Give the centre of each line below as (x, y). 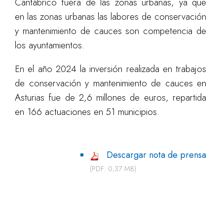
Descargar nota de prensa (156, 155)
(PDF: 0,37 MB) (113, 169)
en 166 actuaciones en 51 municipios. (87, 112)
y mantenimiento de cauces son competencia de (110, 31)
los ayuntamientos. (50, 45)
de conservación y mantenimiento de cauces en (110, 83)
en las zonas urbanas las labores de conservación (110, 17)
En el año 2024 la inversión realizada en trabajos (110, 69)
